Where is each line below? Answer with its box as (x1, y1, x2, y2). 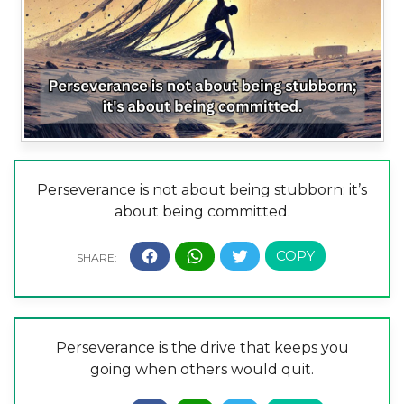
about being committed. (114, 203, 290, 221)
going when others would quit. (90, 360, 314, 378)
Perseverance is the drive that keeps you (55, 338, 349, 356)
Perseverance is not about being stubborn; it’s (37, 181, 367, 199)
